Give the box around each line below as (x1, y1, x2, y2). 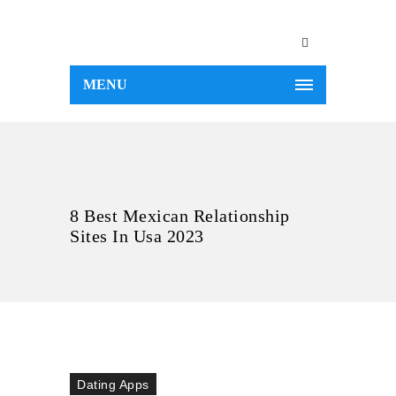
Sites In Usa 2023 (70, 226, 204, 246)
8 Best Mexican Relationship (70, 206, 290, 225)
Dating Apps (77, 377, 149, 392)
